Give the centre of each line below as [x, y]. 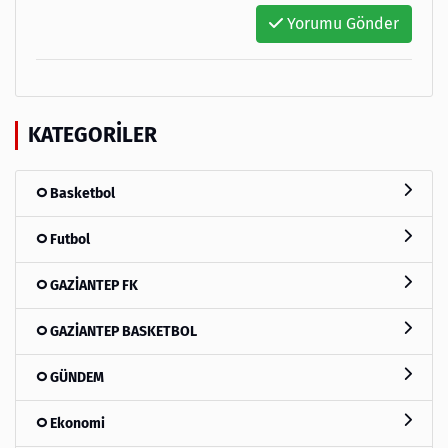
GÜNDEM [75, 377]
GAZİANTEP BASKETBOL [122, 331]
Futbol [68, 239]
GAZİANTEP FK [92, 285]
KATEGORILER [92, 134]
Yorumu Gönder [341, 23]
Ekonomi [76, 423]
